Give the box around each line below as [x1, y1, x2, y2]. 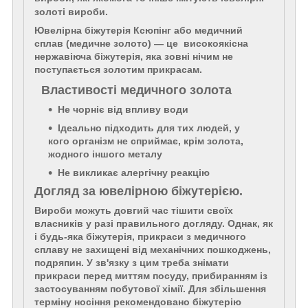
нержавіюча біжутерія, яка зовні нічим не [34, 51, 233, 63]
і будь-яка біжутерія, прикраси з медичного [34, 231, 246, 243]
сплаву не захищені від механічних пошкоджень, [34, 244, 271, 256]
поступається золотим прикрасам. [34, 64, 202, 76]
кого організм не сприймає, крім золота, [48, 135, 243, 147]
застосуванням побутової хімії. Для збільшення [34, 283, 266, 295]
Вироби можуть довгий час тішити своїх [34, 205, 233, 217]
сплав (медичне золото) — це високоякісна [34, 38, 248, 49]
